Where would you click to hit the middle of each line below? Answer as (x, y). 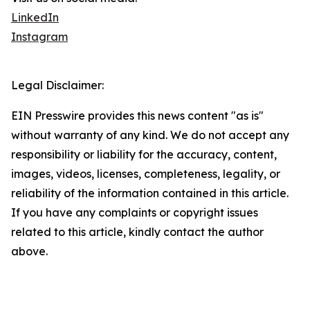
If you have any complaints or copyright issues (135, 213)
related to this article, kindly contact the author (137, 232)
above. (29, 252)
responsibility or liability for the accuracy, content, (144, 155)
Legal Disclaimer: (57, 85)
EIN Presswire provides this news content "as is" (137, 116)
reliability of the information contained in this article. (150, 193)
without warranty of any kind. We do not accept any (150, 135)
